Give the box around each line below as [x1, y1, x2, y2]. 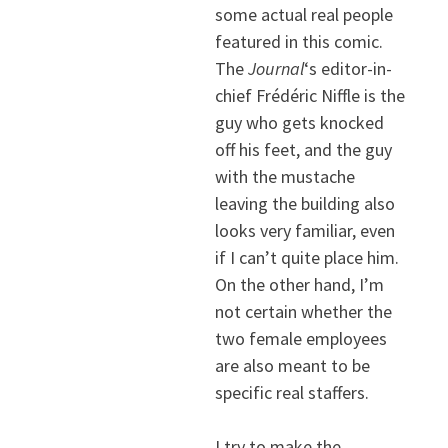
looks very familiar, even [214, 219, 395, 243]
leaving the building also [214, 192, 395, 216]
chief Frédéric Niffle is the [214, 84, 405, 108]
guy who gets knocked [214, 111, 384, 135]
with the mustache [214, 165, 355, 189]
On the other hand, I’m [214, 273, 384, 297]
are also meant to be [214, 354, 370, 378]
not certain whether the [214, 300, 392, 324]
